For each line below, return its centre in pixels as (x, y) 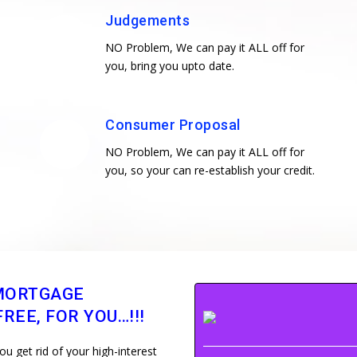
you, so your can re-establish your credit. (210, 170)
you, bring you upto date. (170, 65)
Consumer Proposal (173, 124)
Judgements (148, 20)
